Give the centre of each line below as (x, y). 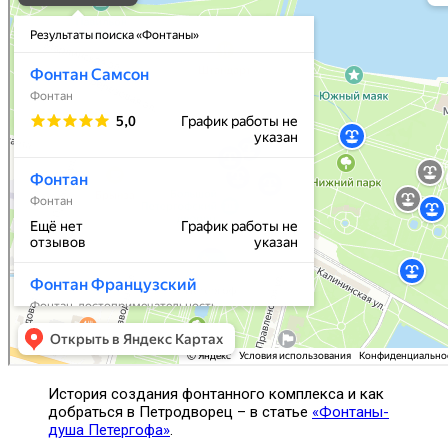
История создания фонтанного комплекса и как (216, 394)
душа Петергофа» (109, 430)
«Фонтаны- (350, 412)
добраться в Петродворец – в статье (180, 412)
